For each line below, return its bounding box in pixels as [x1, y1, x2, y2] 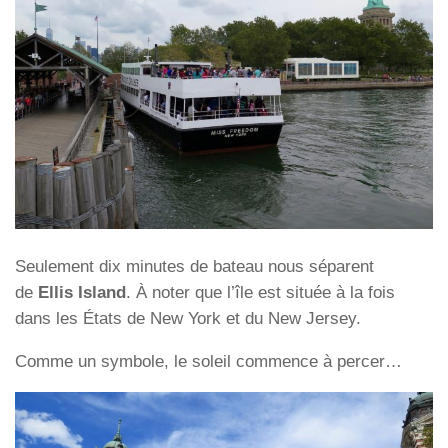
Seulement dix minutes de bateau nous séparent [15, 257, 374, 277]
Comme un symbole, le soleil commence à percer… [15, 351, 402, 371]
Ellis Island [38, 283, 126, 303]
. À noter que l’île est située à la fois [126, 283, 395, 303]
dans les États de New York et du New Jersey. [15, 309, 361, 329]
